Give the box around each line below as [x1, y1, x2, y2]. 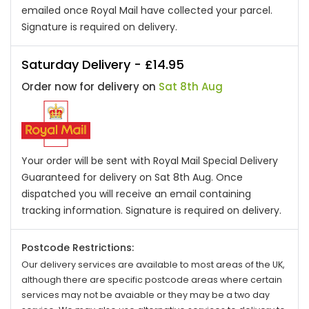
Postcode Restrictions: [21, 241, 134, 255]
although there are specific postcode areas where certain [21, 274, 282, 286]
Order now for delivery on [21, 79, 159, 94]
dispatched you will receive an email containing [21, 187, 251, 201]
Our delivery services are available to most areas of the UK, [21, 259, 285, 270]
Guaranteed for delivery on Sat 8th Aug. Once [21, 170, 243, 184]
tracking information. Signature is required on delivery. [21, 203, 281, 217]
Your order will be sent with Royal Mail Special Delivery [21, 154, 278, 168]
